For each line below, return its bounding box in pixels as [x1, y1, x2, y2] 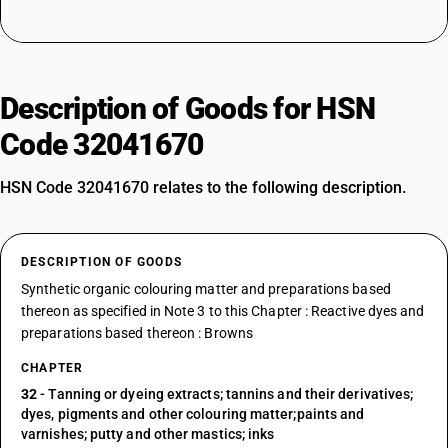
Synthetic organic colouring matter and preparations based [21, 281, 391, 297]
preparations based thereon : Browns [21, 325, 253, 341]
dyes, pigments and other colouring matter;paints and [21, 406, 365, 422]
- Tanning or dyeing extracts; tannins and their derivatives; [37, 386, 414, 402]
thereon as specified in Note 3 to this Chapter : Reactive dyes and [21, 303, 425, 319]
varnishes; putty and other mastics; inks [21, 426, 275, 442]
